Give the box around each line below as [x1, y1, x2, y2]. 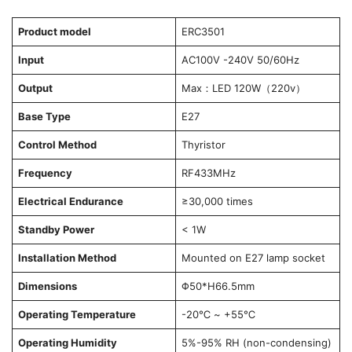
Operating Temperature [17, 308, 136, 321]
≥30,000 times [181, 195, 253, 208]
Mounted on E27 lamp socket [181, 251, 325, 265]
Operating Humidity [17, 336, 117, 350]
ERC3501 [181, 25, 225, 38]
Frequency [17, 167, 72, 180]
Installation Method [17, 251, 116, 265]
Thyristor [181, 138, 225, 152]
